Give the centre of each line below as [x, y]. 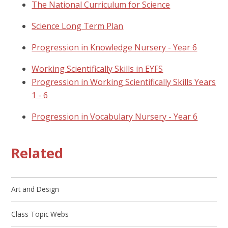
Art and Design [35, 189]
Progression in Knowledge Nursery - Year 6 [115, 47]
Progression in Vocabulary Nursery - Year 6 [115, 116]
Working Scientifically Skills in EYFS [97, 68]
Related [37, 153]
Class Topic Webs [40, 214]
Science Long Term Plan [78, 26]
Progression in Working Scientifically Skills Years [124, 82]
